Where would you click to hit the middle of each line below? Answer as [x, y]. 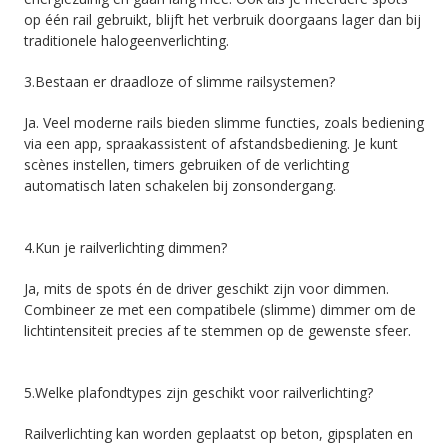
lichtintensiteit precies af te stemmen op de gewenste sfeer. [217, 330]
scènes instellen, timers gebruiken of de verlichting [186, 164]
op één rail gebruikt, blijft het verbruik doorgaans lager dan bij [222, 19]
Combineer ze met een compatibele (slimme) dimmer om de [220, 309]
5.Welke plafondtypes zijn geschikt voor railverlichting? [198, 392]
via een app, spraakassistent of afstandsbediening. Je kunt [211, 143]
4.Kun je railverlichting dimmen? [125, 247]
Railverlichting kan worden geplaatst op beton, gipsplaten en [218, 433]
